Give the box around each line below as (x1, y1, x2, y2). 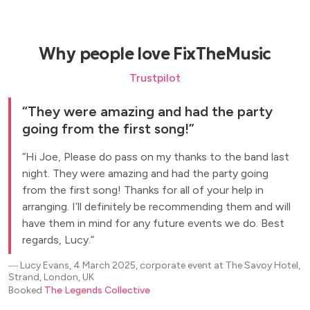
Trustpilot (129, 71, 181, 84)
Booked (8, 284, 44, 296)
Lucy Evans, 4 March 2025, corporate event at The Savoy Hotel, (20, 259, 300, 271)
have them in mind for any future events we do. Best (22, 217, 284, 230)
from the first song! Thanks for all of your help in (22, 183, 264, 197)
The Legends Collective (44, 284, 150, 296)
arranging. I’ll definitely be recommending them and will (22, 200, 291, 213)
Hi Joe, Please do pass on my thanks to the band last (26, 150, 289, 163)
